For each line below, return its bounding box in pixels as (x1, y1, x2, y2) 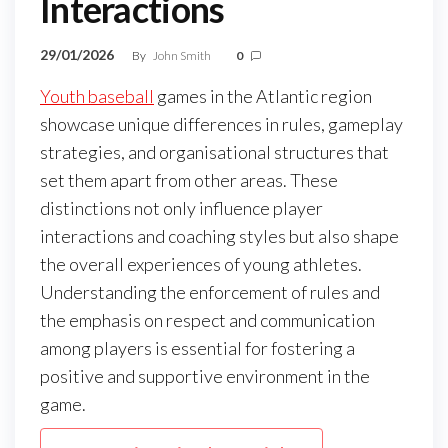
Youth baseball (40, 85, 154, 108)
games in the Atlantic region (154, 85, 372, 108)
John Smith (153, 48, 213, 64)
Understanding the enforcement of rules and (40, 281, 380, 304)
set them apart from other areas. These (40, 169, 338, 192)
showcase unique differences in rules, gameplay (40, 113, 403, 136)
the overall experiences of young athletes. (40, 253, 362, 276)
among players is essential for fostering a (40, 337, 355, 360)
